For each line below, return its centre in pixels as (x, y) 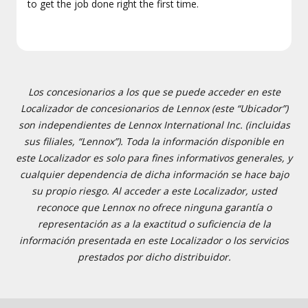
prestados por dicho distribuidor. (154, 257)
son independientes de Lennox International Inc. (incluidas (154, 125)
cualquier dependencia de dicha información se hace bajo (154, 174)
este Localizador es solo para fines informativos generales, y (154, 158)
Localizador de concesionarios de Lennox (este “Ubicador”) (154, 108)
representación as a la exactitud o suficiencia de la (154, 224)
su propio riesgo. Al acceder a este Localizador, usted (154, 191)
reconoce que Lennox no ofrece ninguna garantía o (154, 207)
